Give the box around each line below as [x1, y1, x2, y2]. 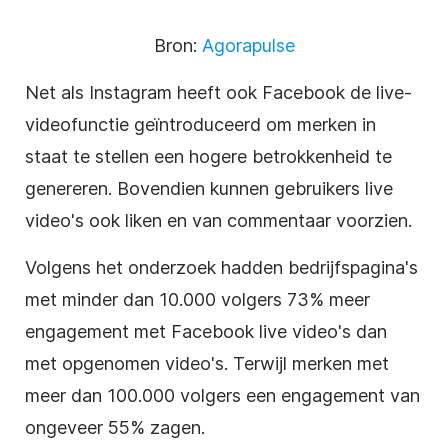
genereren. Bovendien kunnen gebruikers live [25, 177, 393, 199]
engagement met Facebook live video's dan [25, 320, 387, 342]
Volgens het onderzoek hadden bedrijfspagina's [25, 256, 418, 278]
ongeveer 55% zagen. [25, 416, 205, 438]
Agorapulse [201, 34, 295, 56]
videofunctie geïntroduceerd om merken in [25, 113, 376, 135]
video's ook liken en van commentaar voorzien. [25, 209, 412, 231]
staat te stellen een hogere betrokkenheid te [25, 145, 392, 167]
